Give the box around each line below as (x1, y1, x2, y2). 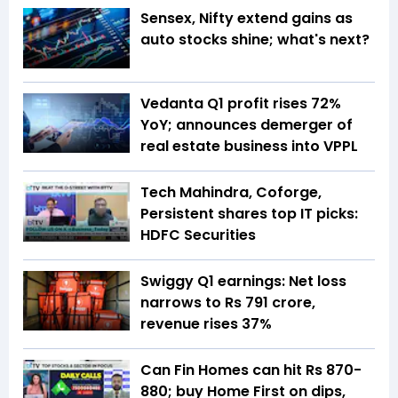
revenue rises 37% (140, 313, 272, 334)
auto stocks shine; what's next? (140, 29, 370, 51)
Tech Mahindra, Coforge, (140, 181, 322, 203)
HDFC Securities (140, 224, 256, 245)
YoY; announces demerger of (140, 114, 353, 135)
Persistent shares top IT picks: (140, 203, 358, 224)
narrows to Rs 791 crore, (140, 291, 315, 313)
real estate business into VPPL (140, 135, 358, 156)
